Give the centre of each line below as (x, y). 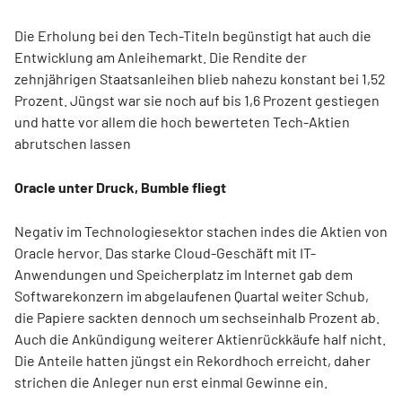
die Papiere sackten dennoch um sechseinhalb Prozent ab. (197, 317)
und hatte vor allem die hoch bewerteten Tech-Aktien (182, 122)
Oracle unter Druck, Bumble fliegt (120, 187)
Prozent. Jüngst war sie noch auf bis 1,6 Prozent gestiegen (197, 100)
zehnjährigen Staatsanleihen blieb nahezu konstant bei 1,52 (200, 79)
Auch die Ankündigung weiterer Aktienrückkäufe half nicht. (200, 339)
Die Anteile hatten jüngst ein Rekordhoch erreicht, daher (192, 360)
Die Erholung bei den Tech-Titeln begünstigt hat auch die (193, 35)
